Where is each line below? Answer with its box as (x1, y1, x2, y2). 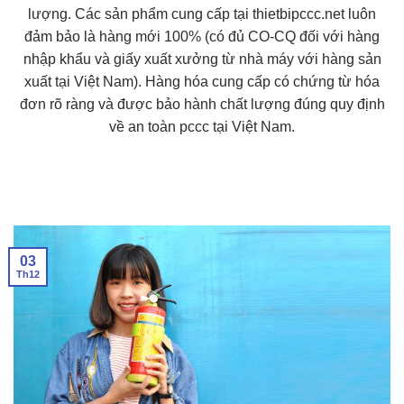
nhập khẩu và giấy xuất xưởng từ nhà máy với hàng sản (23, 51, 381, 68)
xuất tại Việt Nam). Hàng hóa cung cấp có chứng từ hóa (24, 74, 380, 90)
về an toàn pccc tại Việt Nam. (109, 119, 295, 135)
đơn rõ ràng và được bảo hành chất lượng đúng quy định (19, 96, 385, 113)
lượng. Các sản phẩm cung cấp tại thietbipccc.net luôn (28, 6, 376, 23)
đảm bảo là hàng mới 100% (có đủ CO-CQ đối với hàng (24, 29, 380, 45)
